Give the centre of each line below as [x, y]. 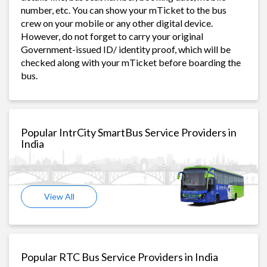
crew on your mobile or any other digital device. [117, 23]
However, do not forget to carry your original [112, 36]
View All [59, 196]
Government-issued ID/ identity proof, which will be [126, 49]
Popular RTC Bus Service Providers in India [119, 257]
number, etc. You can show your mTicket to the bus [124, 10]
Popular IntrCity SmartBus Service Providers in [129, 132]
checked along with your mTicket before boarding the [131, 62]
